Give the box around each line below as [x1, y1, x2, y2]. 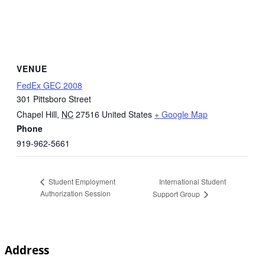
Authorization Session [40, 188, 111, 199]
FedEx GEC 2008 [17, 79, 82, 92]
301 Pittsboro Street [17, 93, 91, 105]
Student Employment [47, 176, 115, 187]
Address [5, 243, 49, 257]
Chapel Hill [17, 108, 57, 121]
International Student [159, 176, 227, 186]
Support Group [153, 189, 202, 199]
